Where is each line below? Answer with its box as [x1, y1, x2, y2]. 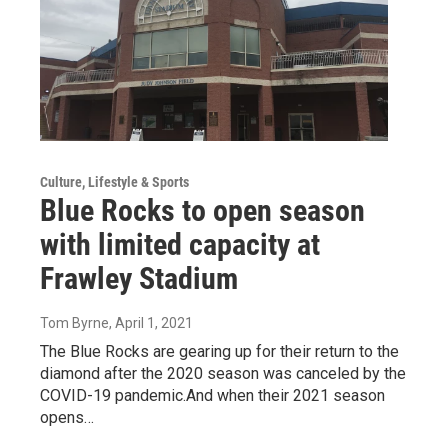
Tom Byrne [40, 314, 109, 331]
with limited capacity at [40, 226, 320, 262]
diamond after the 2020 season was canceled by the [40, 363, 406, 383]
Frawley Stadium [40, 260, 238, 296]
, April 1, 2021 [109, 314, 193, 331]
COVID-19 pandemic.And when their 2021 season [40, 385, 385, 405]
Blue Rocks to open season [40, 192, 365, 228]
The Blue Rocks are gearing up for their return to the [40, 341, 399, 361]
